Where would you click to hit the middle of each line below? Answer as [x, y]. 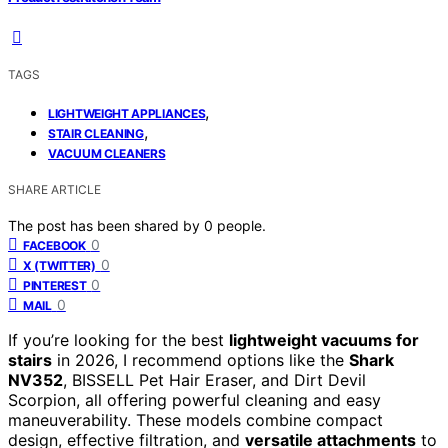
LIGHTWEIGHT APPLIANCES [127, 113]
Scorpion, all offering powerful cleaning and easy [194, 399]
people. [241, 225]
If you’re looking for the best [118, 339]
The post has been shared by [106, 225]
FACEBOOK [54, 245]
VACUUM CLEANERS [107, 153]
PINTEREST [55, 285]
